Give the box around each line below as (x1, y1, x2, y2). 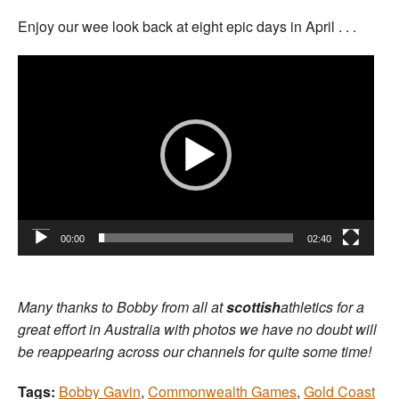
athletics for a (281, 296, 364, 317)
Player (17, 64, 58, 85)
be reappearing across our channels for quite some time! (18, 340, 371, 362)
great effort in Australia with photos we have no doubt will (18, 318, 377, 339)
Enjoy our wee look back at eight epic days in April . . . (18, 15, 356, 37)
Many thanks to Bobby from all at (18, 296, 226, 317)
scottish (226, 296, 281, 317)
